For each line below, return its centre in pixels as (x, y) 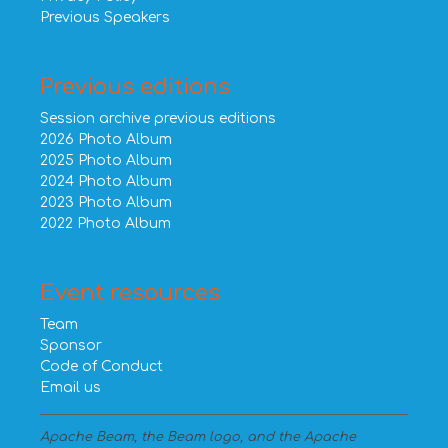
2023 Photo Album (106, 202)
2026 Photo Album (106, 139)
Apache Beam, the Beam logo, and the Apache (198, 436)
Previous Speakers (105, 17)
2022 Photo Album (105, 223)
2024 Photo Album (106, 181)
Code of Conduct (101, 366)
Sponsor (71, 345)
